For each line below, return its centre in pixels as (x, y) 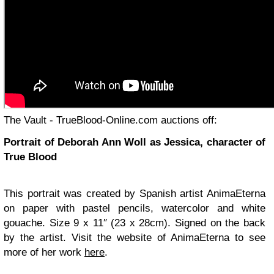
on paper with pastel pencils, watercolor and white (135, 208)
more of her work (44, 252)
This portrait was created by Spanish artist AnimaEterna (135, 194)
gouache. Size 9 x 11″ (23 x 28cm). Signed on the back (135, 223)
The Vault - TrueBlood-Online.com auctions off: (110, 120)
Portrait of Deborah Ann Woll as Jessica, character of (135, 142)
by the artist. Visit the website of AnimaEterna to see (135, 238)
